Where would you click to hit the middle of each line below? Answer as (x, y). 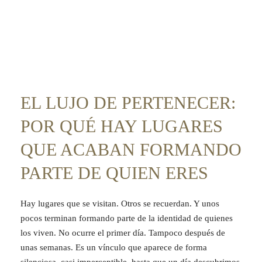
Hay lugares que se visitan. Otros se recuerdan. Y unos (120, 203)
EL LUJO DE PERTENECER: (128, 102)
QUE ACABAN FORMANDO (131, 149)
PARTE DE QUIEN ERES (114, 173)
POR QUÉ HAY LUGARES (122, 126)
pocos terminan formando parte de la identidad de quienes (127, 218)
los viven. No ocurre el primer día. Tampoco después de (123, 232)
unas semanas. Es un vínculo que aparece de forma (114, 247)
